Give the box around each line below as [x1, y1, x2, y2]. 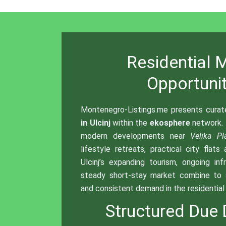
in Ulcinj [81, 118, 110, 128]
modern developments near [81, 131, 191, 141]
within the [110, 118, 150, 128]
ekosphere [149, 118, 190, 128]
